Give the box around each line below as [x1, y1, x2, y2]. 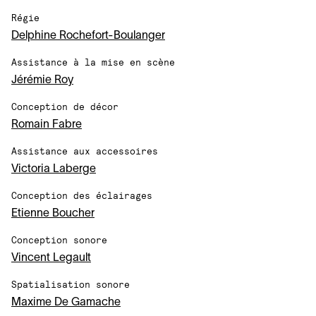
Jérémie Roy [11, 75, 73, 85]
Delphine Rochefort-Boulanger [11, 31, 165, 41]
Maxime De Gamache [11, 298, 121, 308]
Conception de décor [11, 101, 119, 112]
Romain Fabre [11, 120, 82, 130]
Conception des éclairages [11, 190, 152, 201]
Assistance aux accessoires [11, 145, 158, 157]
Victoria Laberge [11, 164, 96, 174]
